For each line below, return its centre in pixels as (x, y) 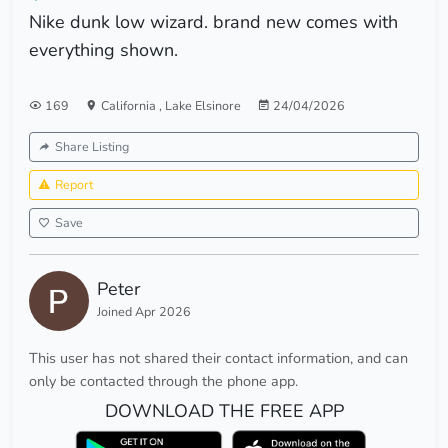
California (130, 106)
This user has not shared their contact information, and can (218, 358)
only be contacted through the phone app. (163, 381)
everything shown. (103, 50)
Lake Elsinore (203, 106)
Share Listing (92, 147)
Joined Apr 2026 (144, 312)
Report (74, 185)
